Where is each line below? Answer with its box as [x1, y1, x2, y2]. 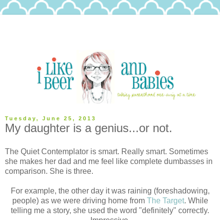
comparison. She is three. [5, 167, 93, 176]
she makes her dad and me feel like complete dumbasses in [5, 157, 213, 166]
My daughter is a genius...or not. [5, 121, 172, 135]
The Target [146, 196, 184, 205]
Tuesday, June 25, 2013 [5, 115, 96, 122]
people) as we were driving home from [12, 196, 147, 205]
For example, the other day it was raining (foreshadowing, [10, 187, 210, 195]
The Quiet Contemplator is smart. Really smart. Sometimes [5, 147, 208, 156]
